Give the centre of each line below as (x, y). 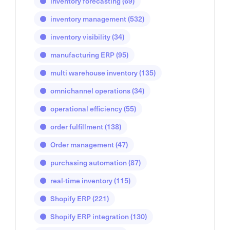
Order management (82, 145)
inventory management (88, 19)
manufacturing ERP (82, 55)
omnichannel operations (90, 91)
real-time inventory (81, 181)
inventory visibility (80, 37)
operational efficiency (86, 109)
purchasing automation (89, 163)
